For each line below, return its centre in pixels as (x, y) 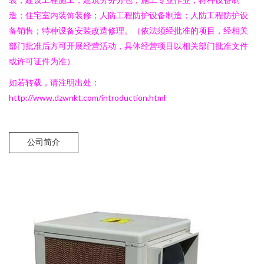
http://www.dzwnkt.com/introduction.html (87, 98)
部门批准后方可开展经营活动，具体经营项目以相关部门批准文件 (128, 46)
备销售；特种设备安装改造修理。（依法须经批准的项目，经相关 (128, 30)
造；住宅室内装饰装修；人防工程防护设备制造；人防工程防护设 (128, 15)
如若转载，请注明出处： (54, 82)
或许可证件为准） (42, 61)
